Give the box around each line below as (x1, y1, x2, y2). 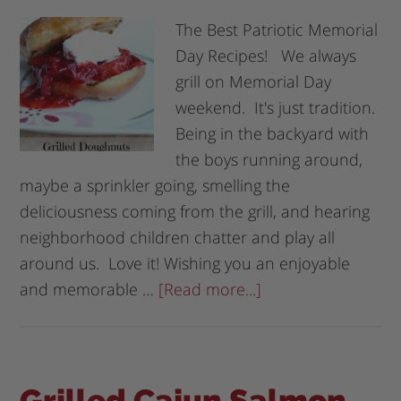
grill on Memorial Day (175, 70, 332, 92)
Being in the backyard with (175, 122, 370, 144)
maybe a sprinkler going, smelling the (20, 174, 291, 196)
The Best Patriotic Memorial (175, 18, 379, 40)
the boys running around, (175, 148, 363, 170)
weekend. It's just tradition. (175, 96, 380, 118)
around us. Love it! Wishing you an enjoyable (20, 252, 351, 274)
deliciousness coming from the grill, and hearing (20, 200, 371, 222)
